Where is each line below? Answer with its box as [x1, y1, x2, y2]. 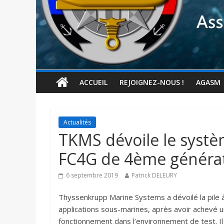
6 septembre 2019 [66, 171, 118, 180]
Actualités [63, 118, 91, 127]
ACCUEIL [79, 77, 107, 87]
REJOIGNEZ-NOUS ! [119, 77, 184, 87]
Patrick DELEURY [131, 171, 177, 180]
